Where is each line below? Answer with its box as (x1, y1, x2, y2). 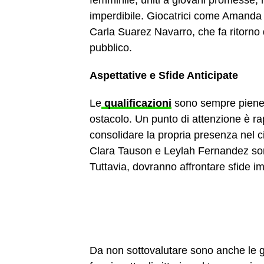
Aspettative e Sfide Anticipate (90, 70, 238, 81)
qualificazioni (101, 97, 171, 109)
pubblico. (90, 42, 132, 54)
